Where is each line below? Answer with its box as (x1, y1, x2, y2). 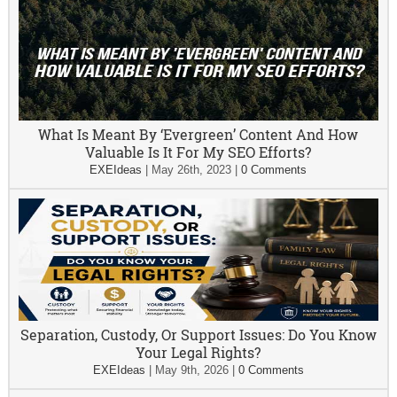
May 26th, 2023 (152, 163, 232, 176)
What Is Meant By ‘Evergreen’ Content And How (38, 125, 359, 144)
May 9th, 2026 (154, 363, 229, 377)
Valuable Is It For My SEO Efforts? (85, 143, 312, 161)
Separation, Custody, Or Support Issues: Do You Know (19, 325, 377, 344)
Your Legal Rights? (136, 343, 261, 362)
